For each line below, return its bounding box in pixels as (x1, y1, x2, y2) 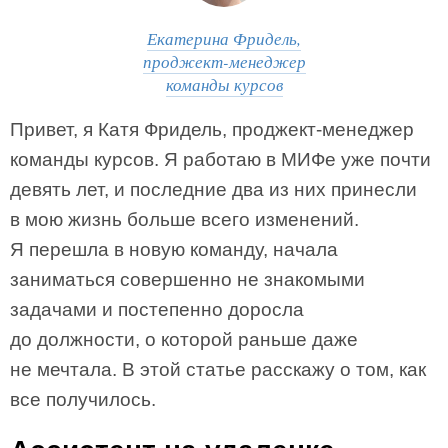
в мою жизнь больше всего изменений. (10, 209, 359, 230)
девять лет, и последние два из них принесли (10, 179, 417, 200)
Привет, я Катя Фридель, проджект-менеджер (10, 119, 414, 140)
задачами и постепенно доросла (10, 299, 304, 320)
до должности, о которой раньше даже (10, 329, 358, 350)
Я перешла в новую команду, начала (10, 239, 338, 260)
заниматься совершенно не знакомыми (10, 269, 365, 290)
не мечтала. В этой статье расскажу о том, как (10, 359, 426, 380)
